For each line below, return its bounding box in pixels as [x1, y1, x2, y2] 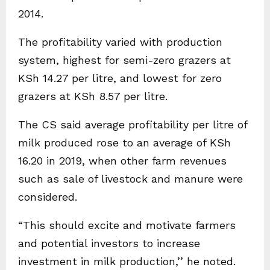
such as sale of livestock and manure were [18, 172, 243, 186]
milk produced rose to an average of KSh [18, 136, 231, 149]
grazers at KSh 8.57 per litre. [18, 90, 168, 103]
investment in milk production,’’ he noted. [18, 255, 236, 268]
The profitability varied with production [18, 36, 222, 49]
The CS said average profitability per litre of [18, 118, 247, 131]
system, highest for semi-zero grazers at [18, 54, 231, 67]
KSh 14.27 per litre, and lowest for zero [18, 72, 222, 85]
